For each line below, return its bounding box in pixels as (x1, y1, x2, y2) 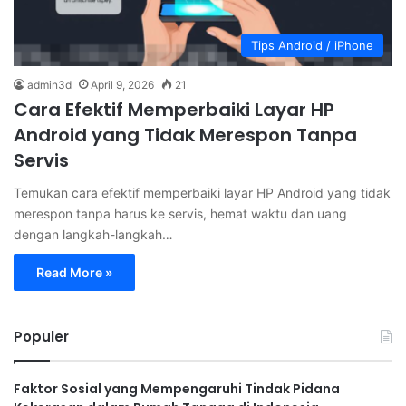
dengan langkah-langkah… (14, 226, 173, 242)
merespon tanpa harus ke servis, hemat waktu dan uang (14, 205, 347, 221)
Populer (14, 326, 69, 346)
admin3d (27, 77, 72, 92)
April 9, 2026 (91, 77, 154, 92)
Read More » (36, 264, 112, 280)
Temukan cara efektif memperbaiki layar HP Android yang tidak (14, 184, 391, 200)
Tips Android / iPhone (251, 37, 373, 53)
